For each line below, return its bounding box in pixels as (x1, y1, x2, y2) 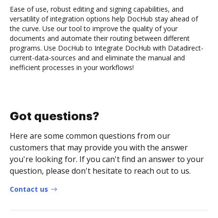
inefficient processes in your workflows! (10, 62, 134, 72)
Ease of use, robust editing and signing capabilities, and (10, 4, 183, 14)
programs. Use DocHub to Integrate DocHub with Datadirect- (10, 43, 203, 53)
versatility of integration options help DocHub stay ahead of (10, 14, 198, 23)
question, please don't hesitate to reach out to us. (10, 165, 191, 176)
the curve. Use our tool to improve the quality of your (10, 23, 178, 33)
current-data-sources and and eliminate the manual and (10, 53, 185, 62)
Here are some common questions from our (10, 130, 170, 141)
